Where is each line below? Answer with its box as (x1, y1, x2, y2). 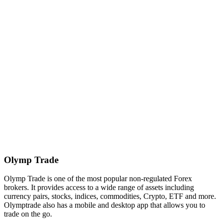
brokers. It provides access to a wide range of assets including (4, 183, 194, 192)
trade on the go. (4, 210, 52, 219)
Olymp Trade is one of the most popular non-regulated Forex (4, 174, 192, 183)
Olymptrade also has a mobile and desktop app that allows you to (4, 201, 205, 210)
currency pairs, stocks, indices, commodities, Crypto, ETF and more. (4, 192, 216, 201)
